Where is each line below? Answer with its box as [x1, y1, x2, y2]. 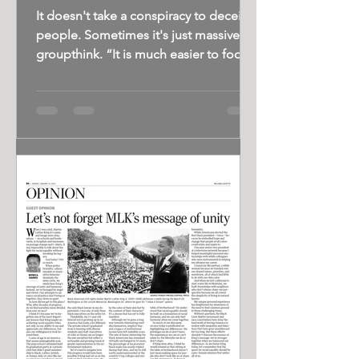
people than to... [36, 66, 131, 81]
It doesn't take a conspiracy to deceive [36, 8, 254, 23]
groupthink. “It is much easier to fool [36, 46, 245, 62]
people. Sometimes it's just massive [36, 27, 240, 42]
